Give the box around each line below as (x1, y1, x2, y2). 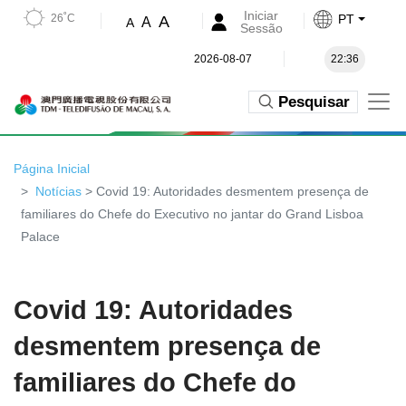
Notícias (35, 184, 82, 198)
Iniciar (244, 8, 279, 23)
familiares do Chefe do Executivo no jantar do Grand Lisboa (21, 207, 363, 221)
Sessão (239, 21, 283, 35)
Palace (21, 229, 60, 244)
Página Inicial (14, 161, 90, 176)
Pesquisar (278, 92, 350, 111)
